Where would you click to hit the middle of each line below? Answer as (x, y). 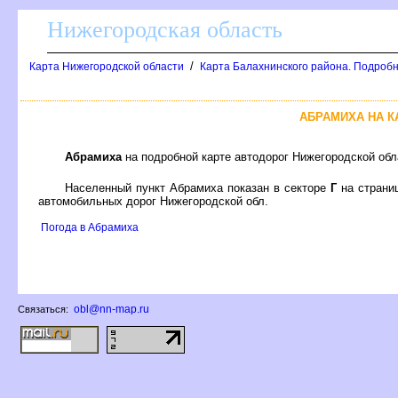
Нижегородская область (165, 30)
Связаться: (44, 309)
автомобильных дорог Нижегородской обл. (153, 201)
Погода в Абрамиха (90, 227)
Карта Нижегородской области (107, 67)
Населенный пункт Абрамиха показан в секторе (198, 187)
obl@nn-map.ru (111, 309)
